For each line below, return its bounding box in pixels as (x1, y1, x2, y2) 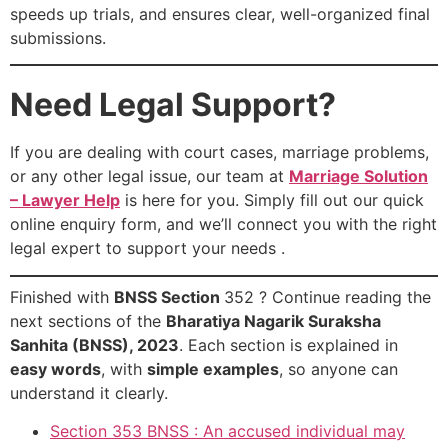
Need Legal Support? (10, 85, 336, 125)
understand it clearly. (10, 382, 168, 403)
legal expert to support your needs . (10, 238, 285, 259)
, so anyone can (279, 358, 398, 379)
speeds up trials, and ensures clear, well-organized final (10, 4, 430, 25)
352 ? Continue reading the (224, 286, 431, 307)
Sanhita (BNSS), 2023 (10, 334, 179, 355)
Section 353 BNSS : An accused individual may (50, 421, 405, 442)
